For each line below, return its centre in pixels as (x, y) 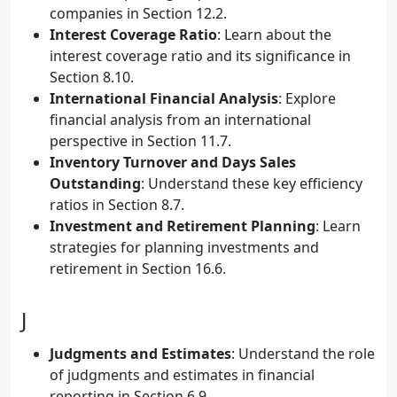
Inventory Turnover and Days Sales (173, 162)
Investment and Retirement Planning (183, 226)
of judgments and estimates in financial (182, 375)
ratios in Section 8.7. (117, 205)
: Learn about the (274, 35)
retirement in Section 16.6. (138, 269)
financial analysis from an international (180, 120)
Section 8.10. (92, 77)
